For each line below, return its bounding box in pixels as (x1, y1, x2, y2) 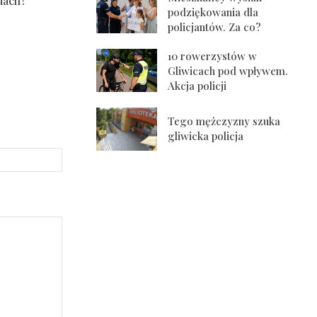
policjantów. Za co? (168, 20, 262, 35)
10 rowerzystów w (168, 49, 258, 64)
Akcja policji (168, 79, 227, 93)
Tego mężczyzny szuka (168, 114, 281, 129)
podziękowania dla (168, 5, 259, 20)
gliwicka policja (168, 129, 244, 144)
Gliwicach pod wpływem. (168, 64, 289, 79)
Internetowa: (61, 163, 120, 175)
